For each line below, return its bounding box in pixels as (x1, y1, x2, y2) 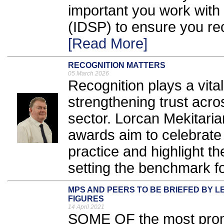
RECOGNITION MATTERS (68, 61, 165, 70)
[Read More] (68, 35, 147, 52)
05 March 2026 (68, 70, 109, 77)
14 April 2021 (68, 203, 104, 211)
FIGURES (68, 194, 104, 203)
